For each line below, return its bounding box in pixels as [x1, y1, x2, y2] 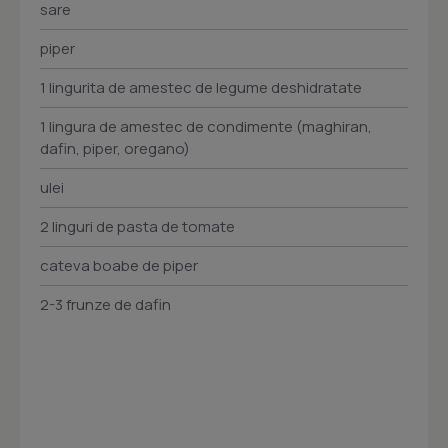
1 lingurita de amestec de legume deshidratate [40, 77, 362, 99]
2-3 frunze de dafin [40, 294, 171, 316]
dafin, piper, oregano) [40, 138, 190, 160]
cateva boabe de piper [40, 255, 198, 277]
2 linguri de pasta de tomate [40, 216, 235, 238]
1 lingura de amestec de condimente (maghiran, [40, 116, 372, 138]
